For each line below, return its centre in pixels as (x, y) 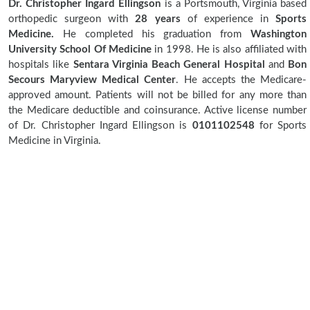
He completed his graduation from (152, 34)
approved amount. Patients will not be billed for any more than (157, 95)
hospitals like (41, 65)
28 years (158, 19)
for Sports (283, 126)
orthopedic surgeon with (72, 19)
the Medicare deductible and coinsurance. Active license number (157, 110)
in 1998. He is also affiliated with (229, 49)
